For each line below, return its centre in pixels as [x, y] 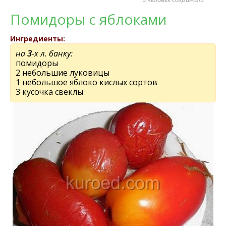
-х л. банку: [52, 53]
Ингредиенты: [38, 39]
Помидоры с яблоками [88, 19]
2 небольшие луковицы [63, 73]
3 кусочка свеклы [49, 92]
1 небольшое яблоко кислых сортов [87, 82]
